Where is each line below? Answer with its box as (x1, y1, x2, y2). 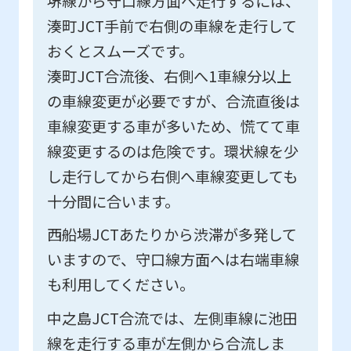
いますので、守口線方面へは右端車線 (46, 248, 299, 271)
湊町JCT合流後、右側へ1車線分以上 (46, 64, 291, 87)
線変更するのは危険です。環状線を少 (46, 139, 299, 162)
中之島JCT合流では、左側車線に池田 (46, 307, 298, 330)
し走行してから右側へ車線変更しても (46, 165, 298, 187)
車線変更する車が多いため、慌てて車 (46, 114, 300, 137)
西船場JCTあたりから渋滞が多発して (46, 223, 297, 246)
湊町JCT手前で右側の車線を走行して (46, 14, 297, 37)
